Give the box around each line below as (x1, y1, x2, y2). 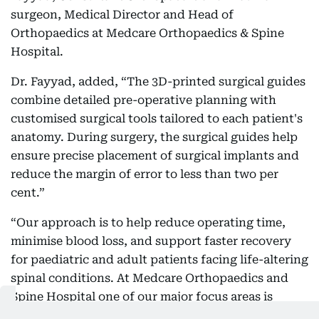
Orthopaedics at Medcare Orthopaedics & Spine (11, 26, 284, 40)
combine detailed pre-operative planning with (11, 93, 276, 107)
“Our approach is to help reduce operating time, (11, 216, 286, 229)
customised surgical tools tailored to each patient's (11, 112, 303, 125)
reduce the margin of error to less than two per (11, 167, 278, 181)
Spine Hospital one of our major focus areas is (11, 290, 273, 303)
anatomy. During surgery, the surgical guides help (11, 130, 298, 144)
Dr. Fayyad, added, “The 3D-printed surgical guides (11, 75, 305, 88)
